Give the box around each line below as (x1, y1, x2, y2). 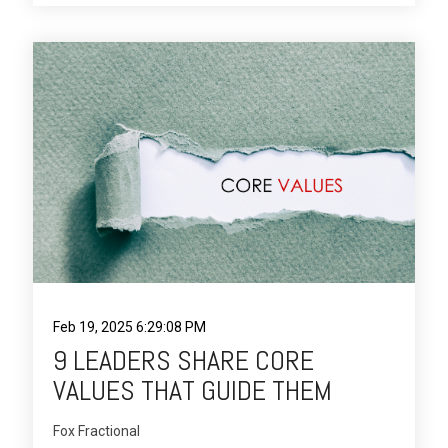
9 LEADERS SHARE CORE (53, 342, 314, 378)
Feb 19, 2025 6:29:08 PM (53, 318, 206, 335)
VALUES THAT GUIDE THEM (53, 372, 332, 408)
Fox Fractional (53, 422, 140, 439)
